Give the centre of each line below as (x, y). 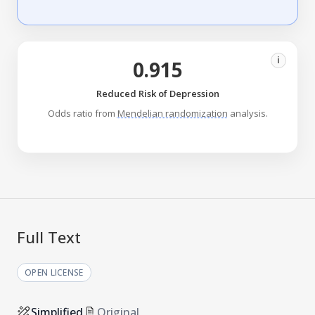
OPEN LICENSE (54, 273)
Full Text (49, 237)
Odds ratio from (82, 114)
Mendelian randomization (172, 114)
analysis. (247, 114)
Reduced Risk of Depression (157, 94)
